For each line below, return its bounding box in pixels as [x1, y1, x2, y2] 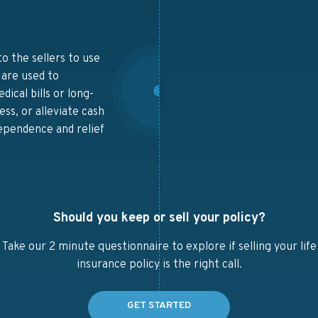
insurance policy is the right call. [76, 258, 242, 272]
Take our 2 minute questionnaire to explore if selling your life [1, 240, 317, 254]
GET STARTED [127, 300, 191, 312]
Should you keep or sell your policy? [53, 210, 265, 226]
